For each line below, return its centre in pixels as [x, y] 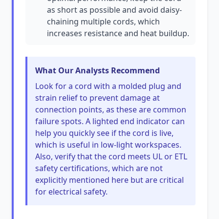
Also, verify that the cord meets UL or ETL [111, 156]
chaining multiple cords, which [103, 22]
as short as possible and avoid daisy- [114, 10]
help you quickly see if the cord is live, [104, 133]
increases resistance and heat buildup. [118, 33]
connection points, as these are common [111, 109]
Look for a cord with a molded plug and [108, 86]
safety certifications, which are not [99, 168]
